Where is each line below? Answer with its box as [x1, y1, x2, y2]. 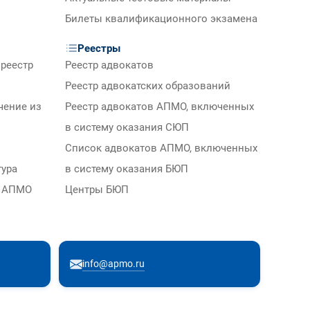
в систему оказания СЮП [65, 122, 189, 134]
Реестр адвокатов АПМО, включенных [65, 101, 254, 113]
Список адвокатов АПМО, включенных [65, 143, 257, 155]
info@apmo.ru [82, 257, 145, 269]
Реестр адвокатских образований [65, 80, 230, 93]
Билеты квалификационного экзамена [65, 13, 257, 26]
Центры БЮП [65, 184, 129, 197]
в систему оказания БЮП [65, 163, 188, 176]
